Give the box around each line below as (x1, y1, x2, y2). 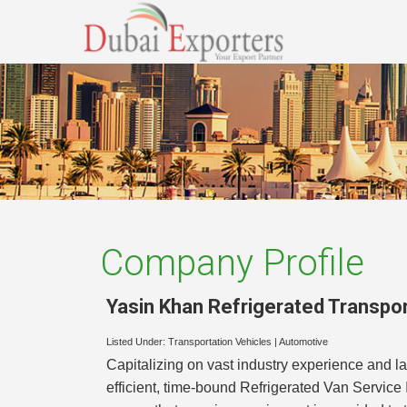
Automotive (279, 336, 328, 348)
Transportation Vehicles (168, 336, 272, 348)
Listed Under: (106, 336, 168, 348)
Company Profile (100, 242, 364, 284)
